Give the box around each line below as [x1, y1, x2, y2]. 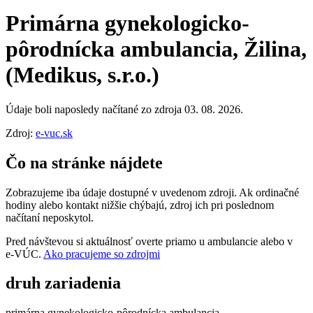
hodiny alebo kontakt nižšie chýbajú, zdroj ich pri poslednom [6, 198, 274, 211]
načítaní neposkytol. [6, 211, 94, 224]
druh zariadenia [6, 274, 121, 293]
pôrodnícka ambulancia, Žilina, [6, 36, 307, 62]
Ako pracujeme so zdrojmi [43, 247, 160, 260]
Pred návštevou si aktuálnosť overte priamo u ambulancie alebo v [6, 235, 293, 247]
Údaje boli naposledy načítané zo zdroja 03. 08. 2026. [6, 103, 243, 115]
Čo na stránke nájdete [6, 153, 163, 172]
